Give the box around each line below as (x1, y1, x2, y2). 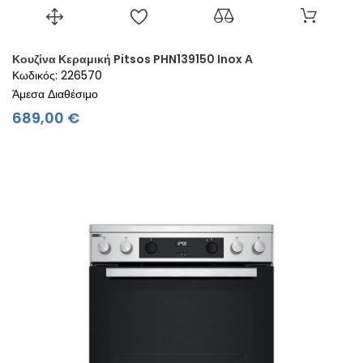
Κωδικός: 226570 (12, 66, 102, 83)
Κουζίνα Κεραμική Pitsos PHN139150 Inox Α (12, 50, 253, 67)
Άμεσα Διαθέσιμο (12, 85, 98, 102)
